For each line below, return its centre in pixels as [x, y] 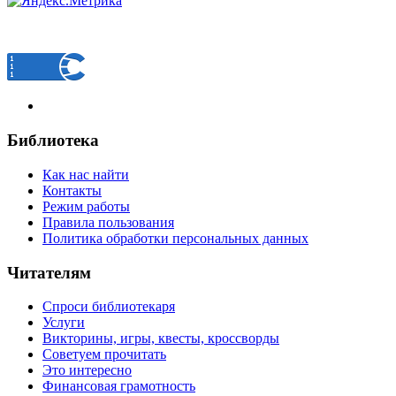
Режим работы [86, 206]
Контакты [72, 190]
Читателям [49, 272]
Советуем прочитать [104, 354]
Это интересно [87, 370]
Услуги [64, 323]
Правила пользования [108, 222]
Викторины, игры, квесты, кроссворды [161, 339]
